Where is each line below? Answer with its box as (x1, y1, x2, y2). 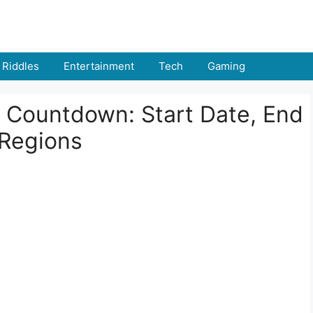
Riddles (2, 59, 39, 73)
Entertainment (64, 59, 134, 73)
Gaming (208, 59, 245, 73)
